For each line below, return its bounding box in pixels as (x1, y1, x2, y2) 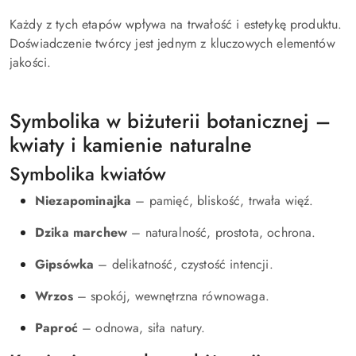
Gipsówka (35, 255, 95, 273)
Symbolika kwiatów (10, 161, 166, 188)
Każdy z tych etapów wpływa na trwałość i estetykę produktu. (10, 15, 342, 33)
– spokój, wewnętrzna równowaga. (72, 287, 269, 305)
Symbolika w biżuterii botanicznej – (10, 106, 331, 135)
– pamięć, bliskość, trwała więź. (131, 192, 314, 210)
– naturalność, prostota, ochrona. (127, 223, 316, 242)
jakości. (10, 53, 52, 72)
